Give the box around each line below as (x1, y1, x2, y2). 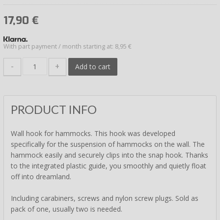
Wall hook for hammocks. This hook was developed (11, 129, 175, 138)
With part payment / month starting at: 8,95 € (3, 42, 132, 51)
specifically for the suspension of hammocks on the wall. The (11, 139, 205, 149)
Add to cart (75, 61, 110, 71)
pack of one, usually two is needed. (11, 204, 122, 214)
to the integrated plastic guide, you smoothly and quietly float (11, 161, 206, 171)
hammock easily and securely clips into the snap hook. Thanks (11, 150, 208, 160)
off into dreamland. (11, 172, 71, 182)
